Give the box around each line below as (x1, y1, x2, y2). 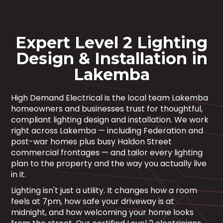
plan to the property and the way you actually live (11, 158, 207, 169)
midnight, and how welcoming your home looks (11, 207, 194, 218)
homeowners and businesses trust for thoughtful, (11, 103, 203, 114)
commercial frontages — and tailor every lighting (11, 147, 203, 158)
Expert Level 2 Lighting (15, 33, 208, 52)
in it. (11, 169, 26, 180)
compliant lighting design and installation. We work (11, 114, 209, 125)
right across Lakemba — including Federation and (11, 125, 204, 136)
